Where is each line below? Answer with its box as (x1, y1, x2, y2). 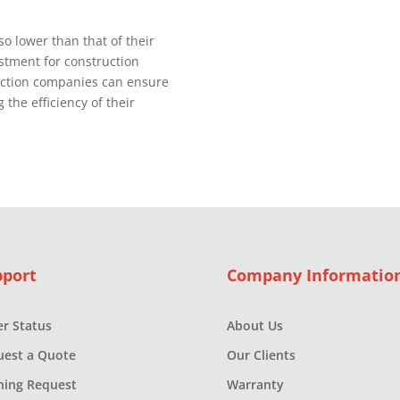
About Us (226, 316, 283, 334)
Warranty (226, 375, 284, 393)
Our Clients (226, 346, 296, 363)
